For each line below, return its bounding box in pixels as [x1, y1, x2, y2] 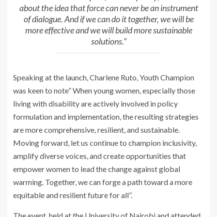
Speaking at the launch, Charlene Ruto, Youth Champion [13, 73, 194, 82]
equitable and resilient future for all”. [13, 190, 132, 200]
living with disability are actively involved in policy [13, 99, 178, 108]
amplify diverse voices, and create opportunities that [13, 151, 186, 161]
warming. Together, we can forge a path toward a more [13, 177, 192, 187]
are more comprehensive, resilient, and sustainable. [13, 125, 180, 135]
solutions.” [91, 35, 126, 46]
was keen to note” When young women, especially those [13, 86, 195, 95]
